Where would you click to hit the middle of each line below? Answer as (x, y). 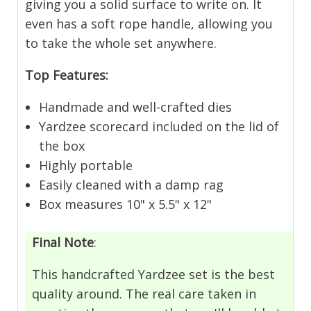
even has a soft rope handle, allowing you (149, 24)
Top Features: (67, 75)
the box (62, 146)
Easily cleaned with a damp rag (132, 185)
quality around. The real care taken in (144, 293)
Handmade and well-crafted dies (136, 107)
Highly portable (86, 166)
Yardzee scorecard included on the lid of (159, 127)
